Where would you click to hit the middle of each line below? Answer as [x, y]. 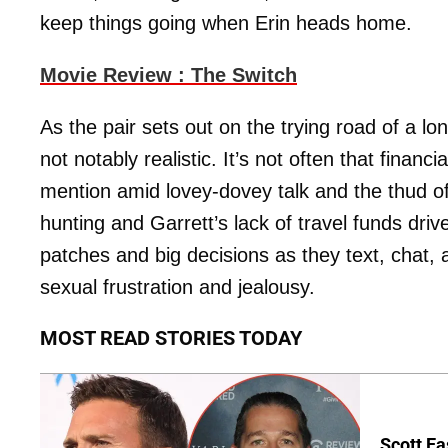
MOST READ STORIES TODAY [171, 338]
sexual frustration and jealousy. [177, 287]
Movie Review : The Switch [168, 75]
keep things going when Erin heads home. [226, 23]
